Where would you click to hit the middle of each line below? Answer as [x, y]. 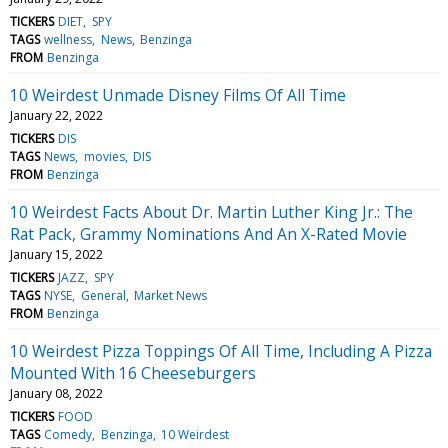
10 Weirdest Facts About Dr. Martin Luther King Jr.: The [211, 211]
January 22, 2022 [56, 115]
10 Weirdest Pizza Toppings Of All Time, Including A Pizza [221, 350]
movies [104, 156]
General [103, 295]
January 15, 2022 [56, 254]
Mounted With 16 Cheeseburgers [133, 372]
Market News [170, 295]
